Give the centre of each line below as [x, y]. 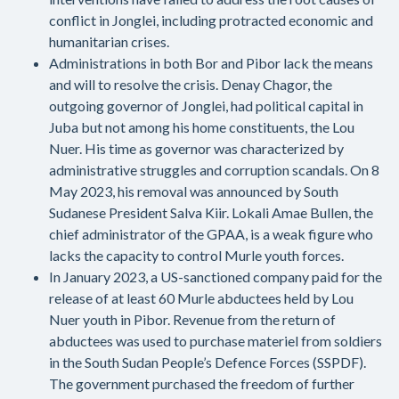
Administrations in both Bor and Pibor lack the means [211, 63]
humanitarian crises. [109, 41]
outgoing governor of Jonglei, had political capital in [206, 106]
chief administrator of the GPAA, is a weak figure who [211, 234]
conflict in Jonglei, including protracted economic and [211, 20]
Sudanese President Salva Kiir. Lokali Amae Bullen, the [211, 212]
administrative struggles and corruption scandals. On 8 [214, 170]
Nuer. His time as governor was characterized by [196, 148]
